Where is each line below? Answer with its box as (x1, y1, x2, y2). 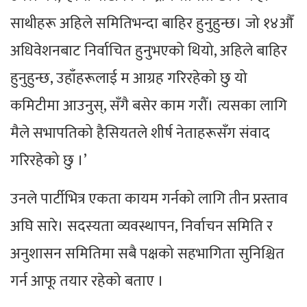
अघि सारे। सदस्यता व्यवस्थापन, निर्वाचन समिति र (10, 214, 273, 240)
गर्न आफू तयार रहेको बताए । (10, 269, 164, 295)
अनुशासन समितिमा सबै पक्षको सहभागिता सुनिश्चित (10, 241, 284, 267)
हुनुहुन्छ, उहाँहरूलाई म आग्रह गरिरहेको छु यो (10, 66, 247, 92)
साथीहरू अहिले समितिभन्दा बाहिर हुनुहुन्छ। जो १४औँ (10, 11, 293, 37)
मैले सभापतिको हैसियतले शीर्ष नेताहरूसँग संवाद (10, 121, 270, 147)
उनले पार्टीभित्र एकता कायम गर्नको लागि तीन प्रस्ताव (10, 186, 288, 212)
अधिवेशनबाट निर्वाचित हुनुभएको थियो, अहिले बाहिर (10, 38, 287, 64)
